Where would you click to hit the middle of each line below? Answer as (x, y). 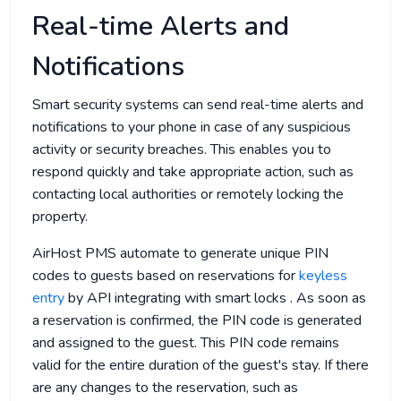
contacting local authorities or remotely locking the (188, 195)
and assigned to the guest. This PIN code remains (186, 343)
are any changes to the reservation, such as (165, 388)
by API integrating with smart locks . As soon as (215, 299)
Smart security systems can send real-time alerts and (198, 105)
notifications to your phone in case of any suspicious (192, 128)
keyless (323, 276)
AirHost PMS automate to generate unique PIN (180, 254)
